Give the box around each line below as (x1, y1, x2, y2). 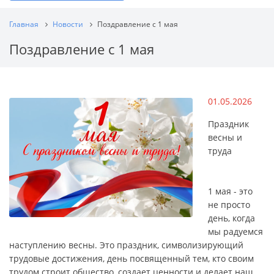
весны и (208, 131, 242, 143)
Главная (9, 19, 39, 29)
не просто (208, 199, 250, 210)
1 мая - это (208, 185, 253, 197)
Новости (53, 19, 83, 29)
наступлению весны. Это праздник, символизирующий (9, 239, 243, 251)
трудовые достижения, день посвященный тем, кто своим (9, 253, 254, 264)
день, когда (208, 212, 255, 224)
